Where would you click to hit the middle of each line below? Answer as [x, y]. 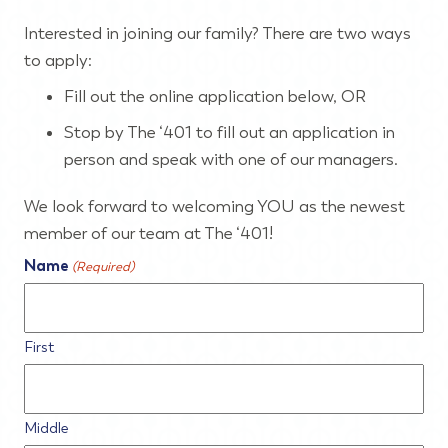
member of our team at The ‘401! [148, 233]
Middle [46, 428]
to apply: [58, 60]
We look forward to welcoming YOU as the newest [214, 206]
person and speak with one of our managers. [231, 159]
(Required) [103, 266]
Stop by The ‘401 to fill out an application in [229, 132]
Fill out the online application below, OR [215, 96]
